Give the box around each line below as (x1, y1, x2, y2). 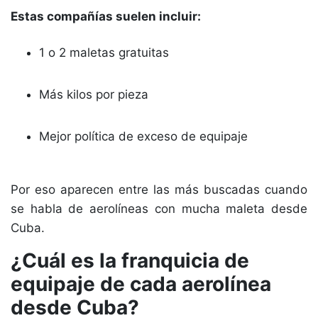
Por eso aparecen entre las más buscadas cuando (11, 182, 307, 197)
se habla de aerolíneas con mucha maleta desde (11, 202, 307, 216)
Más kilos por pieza (39, 87, 148, 102)
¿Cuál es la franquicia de (11, 248, 249, 273)
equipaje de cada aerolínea (11, 272, 271, 296)
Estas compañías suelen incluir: (11, 9, 201, 23)
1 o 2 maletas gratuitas (39, 45, 169, 60)
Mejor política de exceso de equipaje (39, 129, 248, 143)
